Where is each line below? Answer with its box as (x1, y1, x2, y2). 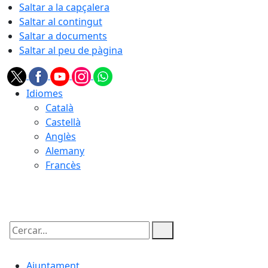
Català (45, 101, 74, 114)
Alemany (45, 144, 84, 157)
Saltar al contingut (19, 15, 102, 28)
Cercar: (7, 234, 39, 247)
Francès (45, 159, 81, 172)
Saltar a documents (19, 29, 107, 42)
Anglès (45, 130, 76, 143)
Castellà (45, 115, 81, 129)
